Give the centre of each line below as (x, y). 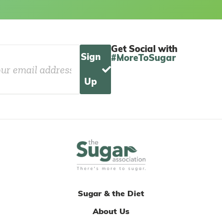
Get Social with (144, 49)
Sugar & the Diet (111, 193)
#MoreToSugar (143, 58)
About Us (111, 211)
